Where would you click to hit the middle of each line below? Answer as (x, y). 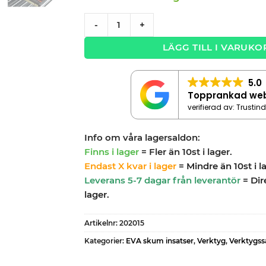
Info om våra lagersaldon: (142, 138)
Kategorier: (105, 240)
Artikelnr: (102, 223)
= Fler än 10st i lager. (186, 152)
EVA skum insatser (159, 240)
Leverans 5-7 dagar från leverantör (162, 180)
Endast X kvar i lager (130, 166)
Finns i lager (111, 152)
